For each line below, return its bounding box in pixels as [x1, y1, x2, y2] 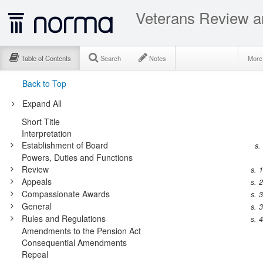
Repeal [21, 248, 48, 260]
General [21, 200, 52, 212]
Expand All [22, 97, 62, 109]
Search [100, 53, 121, 63]
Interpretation [21, 127, 72, 139]
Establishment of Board [21, 139, 108, 151]
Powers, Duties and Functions [21, 151, 133, 163]
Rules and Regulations [21, 212, 106, 224]
